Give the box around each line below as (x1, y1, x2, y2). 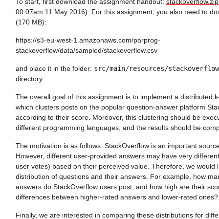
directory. (16, 75, 44, 83)
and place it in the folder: (16, 65, 94, 73)
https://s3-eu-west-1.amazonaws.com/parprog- (16, 36, 160, 44)
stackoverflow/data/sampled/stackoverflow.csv (16, 46, 157, 55)
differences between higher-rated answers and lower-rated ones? (16, 193, 218, 201)
